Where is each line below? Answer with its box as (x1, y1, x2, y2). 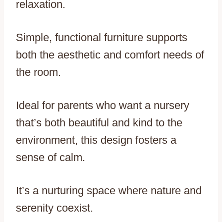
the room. (16, 66, 61, 79)
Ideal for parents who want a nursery (16, 99, 189, 112)
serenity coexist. (16, 202, 93, 215)
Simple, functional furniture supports (16, 31, 187, 44)
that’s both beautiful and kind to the (16, 116, 182, 129)
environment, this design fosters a (16, 134, 176, 147)
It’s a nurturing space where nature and (16, 184, 202, 197)
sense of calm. (16, 151, 85, 164)
